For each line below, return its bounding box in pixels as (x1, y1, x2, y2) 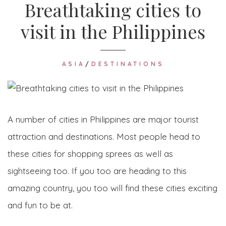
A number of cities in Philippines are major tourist (8, 114, 199, 125)
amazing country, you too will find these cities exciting (8, 182, 217, 193)
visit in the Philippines (21, 19, 205, 43)
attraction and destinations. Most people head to (8, 131, 200, 142)
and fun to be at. (8, 199, 73, 210)
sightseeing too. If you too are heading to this (8, 165, 187, 176)
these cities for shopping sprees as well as (8, 148, 173, 159)
